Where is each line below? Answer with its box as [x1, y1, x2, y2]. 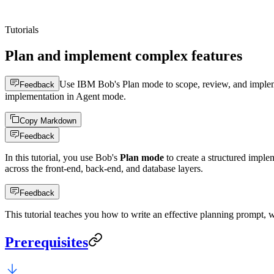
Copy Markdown [20, 116, 76, 126]
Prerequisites [5, 234, 88, 251]
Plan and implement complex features [5, 47, 242, 64]
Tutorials [5, 24, 39, 35]
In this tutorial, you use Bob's [5, 152, 120, 163]
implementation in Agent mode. [5, 91, 126, 102]
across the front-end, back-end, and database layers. [5, 163, 203, 174]
